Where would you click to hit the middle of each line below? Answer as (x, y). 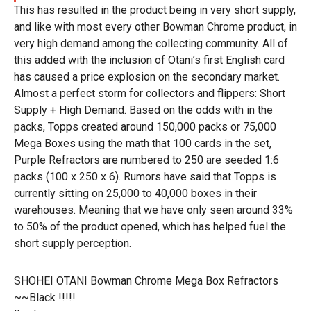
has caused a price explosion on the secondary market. (147, 77)
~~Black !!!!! (45, 297)
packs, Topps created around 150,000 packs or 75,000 (145, 127)
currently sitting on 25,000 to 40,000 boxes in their (135, 193)
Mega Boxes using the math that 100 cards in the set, (143, 143)
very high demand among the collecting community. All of (151, 43)
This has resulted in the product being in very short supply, (155, 10)
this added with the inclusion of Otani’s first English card (149, 60)
